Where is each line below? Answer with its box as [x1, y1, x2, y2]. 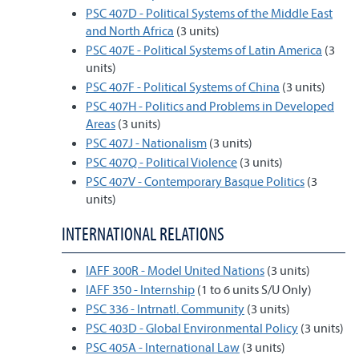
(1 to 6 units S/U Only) [195, 281, 312, 297]
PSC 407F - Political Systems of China [86, 79, 280, 95]
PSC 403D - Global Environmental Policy [86, 320, 298, 336]
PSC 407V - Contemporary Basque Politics [86, 173, 305, 189]
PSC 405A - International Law [86, 339, 240, 355]
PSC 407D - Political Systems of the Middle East [86, 5, 333, 21]
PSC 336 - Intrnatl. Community [86, 301, 244, 317]
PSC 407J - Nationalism [86, 135, 207, 151]
